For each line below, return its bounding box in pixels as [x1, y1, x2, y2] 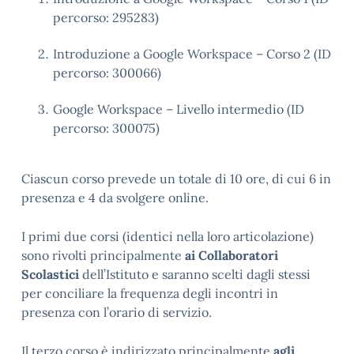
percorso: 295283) [53, 9, 159, 25]
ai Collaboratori [185, 247, 278, 263]
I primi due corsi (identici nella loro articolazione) [21, 228, 314, 244]
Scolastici [21, 265, 79, 282]
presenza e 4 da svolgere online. [21, 189, 209, 205]
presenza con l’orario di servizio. [21, 303, 212, 320]
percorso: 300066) [53, 64, 161, 81]
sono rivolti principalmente [21, 247, 185, 263]
